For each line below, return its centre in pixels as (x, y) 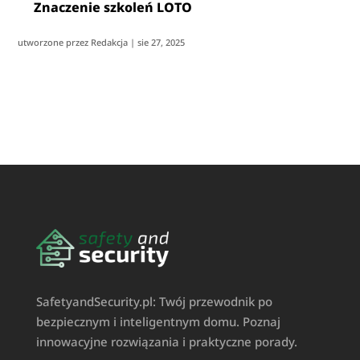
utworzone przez (55, 42)
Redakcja (110, 42)
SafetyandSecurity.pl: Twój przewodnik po (154, 302)
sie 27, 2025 (162, 42)
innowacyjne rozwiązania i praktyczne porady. (166, 342)
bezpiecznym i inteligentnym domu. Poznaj (158, 322)
